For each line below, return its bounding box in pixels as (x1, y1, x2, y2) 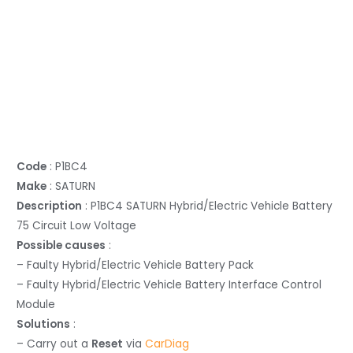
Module (17, 297, 56, 313)
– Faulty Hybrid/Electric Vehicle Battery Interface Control (17, 277, 322, 293)
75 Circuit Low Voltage (17, 218, 137, 234)
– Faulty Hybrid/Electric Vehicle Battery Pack (17, 258, 255, 273)
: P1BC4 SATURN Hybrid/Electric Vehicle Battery (82, 199, 333, 214)
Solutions (17, 317, 71, 333)
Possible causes (17, 238, 106, 254)
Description (17, 199, 83, 214)
